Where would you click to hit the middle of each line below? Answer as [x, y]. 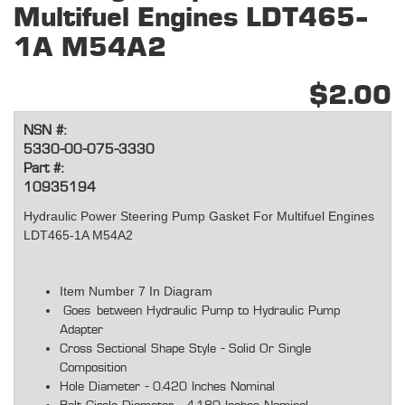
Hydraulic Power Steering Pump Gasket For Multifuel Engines [199, 217]
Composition [93, 368]
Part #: [43, 169]
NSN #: [45, 131]
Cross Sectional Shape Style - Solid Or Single [185, 349]
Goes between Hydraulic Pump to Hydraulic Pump [202, 311]
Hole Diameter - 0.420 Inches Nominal [167, 387]
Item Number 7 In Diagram [136, 292]
